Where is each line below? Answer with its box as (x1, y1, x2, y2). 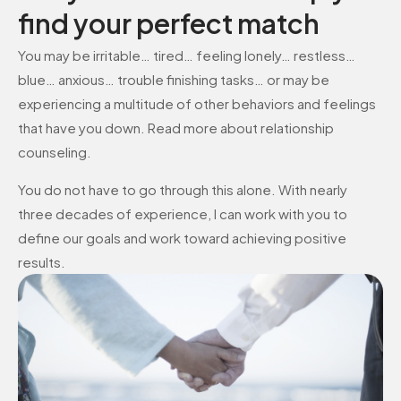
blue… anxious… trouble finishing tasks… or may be (18, 71, 329, 89)
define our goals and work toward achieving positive (18, 228, 346, 246)
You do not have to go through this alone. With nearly (18, 180, 347, 198)
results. (18, 252, 65, 270)
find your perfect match (18, 6, 320, 41)
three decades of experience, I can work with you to (18, 204, 347, 222)
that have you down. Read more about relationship (18, 119, 334, 137)
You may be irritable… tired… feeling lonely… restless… (18, 47, 355, 64)
